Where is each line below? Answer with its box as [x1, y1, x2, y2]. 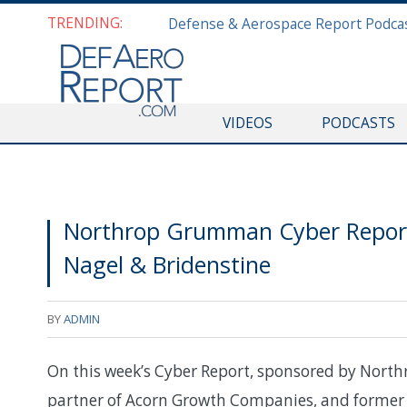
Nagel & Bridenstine [64, 249, 271, 280]
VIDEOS [222, 113, 273, 133]
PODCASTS [321, 113, 395, 133]
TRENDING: [47, 13, 123, 33]
